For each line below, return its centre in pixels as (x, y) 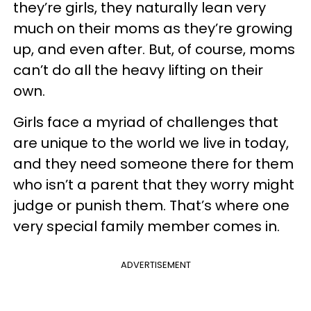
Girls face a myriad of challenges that (146, 122)
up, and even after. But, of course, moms (154, 49)
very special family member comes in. (146, 226)
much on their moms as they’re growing (153, 28)
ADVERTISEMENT (155, 265)
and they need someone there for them (153, 164)
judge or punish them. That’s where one (151, 205)
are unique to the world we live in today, (151, 143)
